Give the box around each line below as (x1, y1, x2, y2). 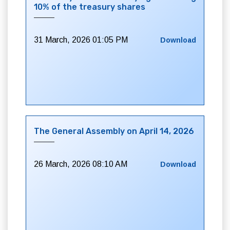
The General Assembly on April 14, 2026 (34, 126, 194, 136)
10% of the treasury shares (34, 2, 145, 12)
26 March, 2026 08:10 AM (34, 160, 127, 168)
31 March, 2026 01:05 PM (34, 35, 128, 44)
